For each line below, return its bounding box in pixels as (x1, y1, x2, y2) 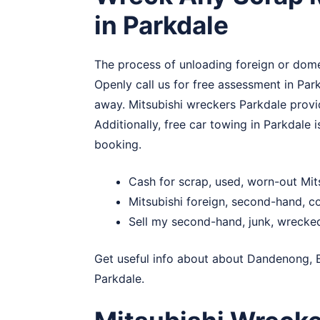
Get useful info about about (94, 251, 247, 266)
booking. (94, 137, 141, 151)
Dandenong (247, 251, 309, 266)
